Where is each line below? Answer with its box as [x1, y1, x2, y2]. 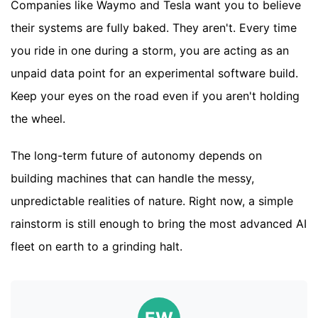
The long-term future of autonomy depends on [11, 148, 262, 163]
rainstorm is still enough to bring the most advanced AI [11, 216, 307, 231]
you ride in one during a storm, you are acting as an [11, 43, 289, 57]
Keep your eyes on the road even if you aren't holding [11, 88, 300, 103]
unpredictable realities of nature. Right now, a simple [11, 193, 293, 208]
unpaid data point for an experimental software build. [11, 65, 298, 80]
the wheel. [11, 111, 65, 126]
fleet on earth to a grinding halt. [11, 238, 182, 253]
